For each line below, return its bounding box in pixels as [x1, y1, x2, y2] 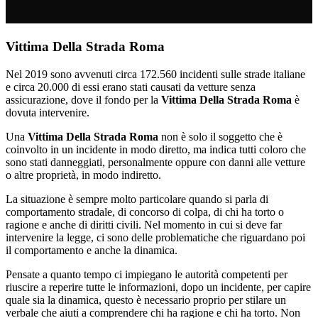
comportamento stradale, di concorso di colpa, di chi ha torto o [6, 205, 284, 218]
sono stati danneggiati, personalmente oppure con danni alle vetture [6, 155, 305, 168]
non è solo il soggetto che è [158, 130, 283, 143]
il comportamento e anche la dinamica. [6, 243, 177, 256]
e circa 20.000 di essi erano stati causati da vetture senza [6, 80, 256, 93]
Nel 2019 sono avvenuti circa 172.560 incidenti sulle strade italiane [6, 67, 305, 80]
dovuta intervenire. [6, 106, 89, 119]
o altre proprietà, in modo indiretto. [6, 168, 161, 181]
